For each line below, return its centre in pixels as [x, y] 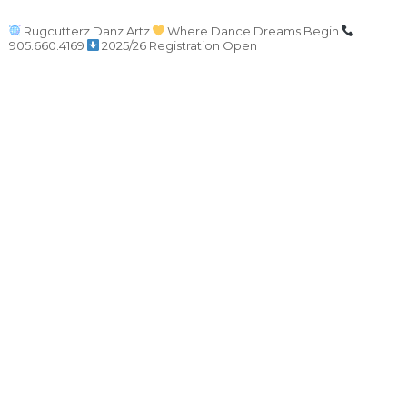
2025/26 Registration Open [179, 45]
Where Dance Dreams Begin [253, 31]
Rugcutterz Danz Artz [87, 31]
